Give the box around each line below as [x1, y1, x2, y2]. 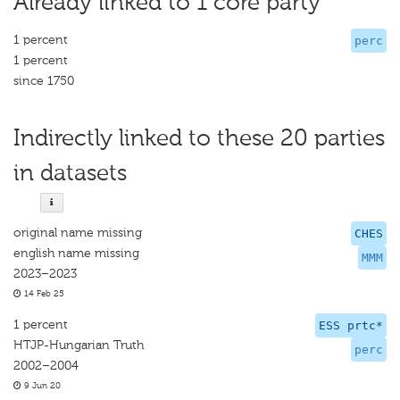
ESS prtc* [319, 319, 383, 332]
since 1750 [13, 73, 74, 88]
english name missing [13, 246, 139, 261]
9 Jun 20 [21, 380, 61, 391]
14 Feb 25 [21, 288, 64, 299]
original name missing [13, 225, 142, 240]
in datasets [13, 159, 127, 187]
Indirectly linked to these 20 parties [13, 124, 385, 152]
